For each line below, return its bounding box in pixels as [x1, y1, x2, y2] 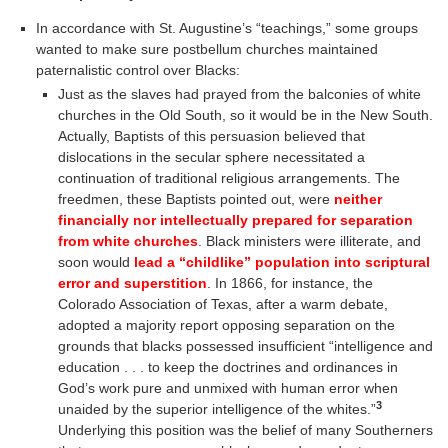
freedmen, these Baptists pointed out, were [57, 191, 334, 208]
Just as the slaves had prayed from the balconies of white [57, 86, 421, 103]
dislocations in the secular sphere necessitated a [57, 149, 365, 166]
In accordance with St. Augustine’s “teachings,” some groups [36, 20, 419, 37]
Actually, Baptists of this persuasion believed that [57, 128, 365, 145]
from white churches [57, 233, 198, 250]
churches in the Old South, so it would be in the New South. [57, 107, 433, 124]
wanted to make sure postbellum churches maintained [36, 41, 379, 58]
